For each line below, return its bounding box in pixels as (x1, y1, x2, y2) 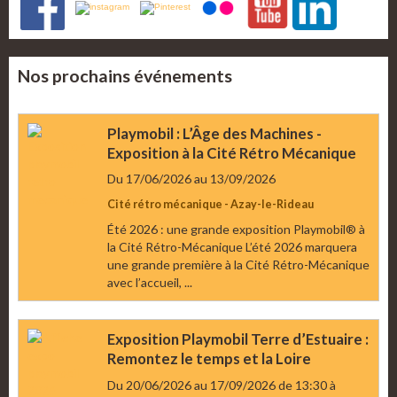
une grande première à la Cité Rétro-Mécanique (107, 257, 370, 273)
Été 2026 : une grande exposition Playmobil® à (107, 222, 365, 237)
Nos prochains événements (18, 66, 232, 86)
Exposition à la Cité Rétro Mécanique (107, 143, 356, 162)
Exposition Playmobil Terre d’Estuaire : (107, 330, 369, 349)
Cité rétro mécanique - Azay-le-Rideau (107, 198, 314, 212)
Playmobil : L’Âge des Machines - (107, 123, 322, 143)
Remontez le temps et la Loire (107, 348, 311, 368)
